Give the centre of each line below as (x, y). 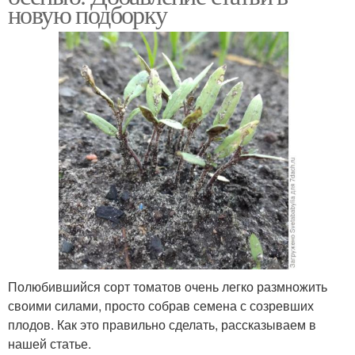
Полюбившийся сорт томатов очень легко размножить (168, 286)
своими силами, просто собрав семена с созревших (161, 305)
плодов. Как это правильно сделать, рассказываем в (162, 324)
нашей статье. (50, 343)
